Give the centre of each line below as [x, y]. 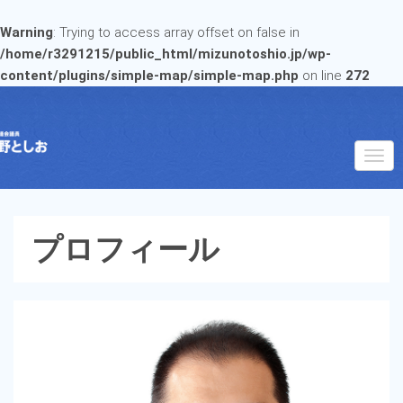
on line [322, 76]
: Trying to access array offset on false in [176, 32]
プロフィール [125, 250]
